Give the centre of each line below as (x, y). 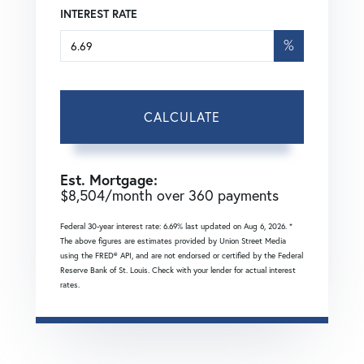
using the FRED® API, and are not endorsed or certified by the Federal (182, 255)
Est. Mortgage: (109, 179)
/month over (147, 195)
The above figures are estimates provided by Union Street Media (173, 240)
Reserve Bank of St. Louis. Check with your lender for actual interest (178, 270)
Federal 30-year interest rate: (112, 226)
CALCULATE (182, 116)
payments (246, 195)
